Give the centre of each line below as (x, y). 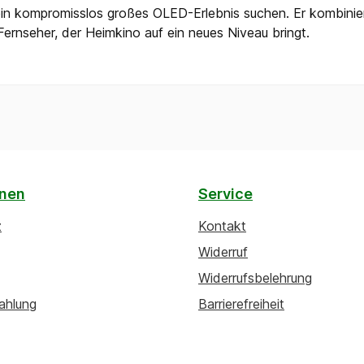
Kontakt (222, 226)
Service (225, 194)
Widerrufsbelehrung (255, 278)
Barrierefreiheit (241, 304)
